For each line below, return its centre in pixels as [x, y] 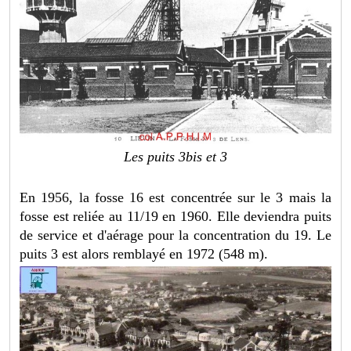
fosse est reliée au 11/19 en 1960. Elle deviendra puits [175, 216]
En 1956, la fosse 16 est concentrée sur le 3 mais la [175, 197]
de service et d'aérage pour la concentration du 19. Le [175, 235]
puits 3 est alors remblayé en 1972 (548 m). [144, 253]
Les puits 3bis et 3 [175, 156]
